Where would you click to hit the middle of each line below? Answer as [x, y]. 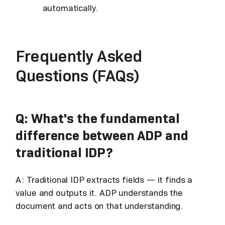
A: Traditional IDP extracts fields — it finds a [104, 180]
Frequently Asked [79, 56]
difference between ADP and [102, 135]
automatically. [70, 8]
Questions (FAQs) [78, 76]
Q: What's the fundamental [98, 118]
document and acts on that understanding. [99, 206]
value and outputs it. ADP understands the [99, 193]
